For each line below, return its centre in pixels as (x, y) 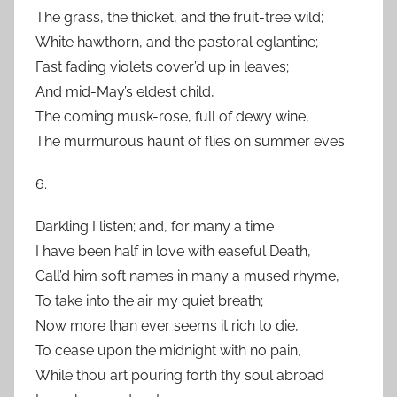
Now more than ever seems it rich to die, (167, 326)
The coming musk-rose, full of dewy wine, (172, 117)
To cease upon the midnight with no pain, (168, 350)
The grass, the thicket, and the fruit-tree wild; (179, 17)
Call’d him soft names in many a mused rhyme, (187, 276)
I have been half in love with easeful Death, (173, 251)
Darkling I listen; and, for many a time (155, 226)
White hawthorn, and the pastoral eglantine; (177, 42)
